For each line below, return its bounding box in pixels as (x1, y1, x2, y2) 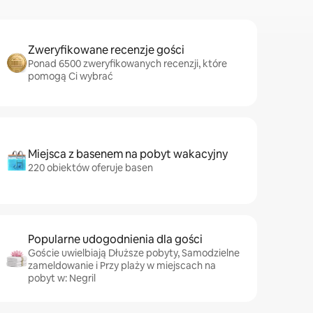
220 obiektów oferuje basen (28, 161, 153, 174)
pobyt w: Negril (28, 272, 96, 284)
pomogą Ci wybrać (28, 70, 113, 82)
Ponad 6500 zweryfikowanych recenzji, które (28, 57, 227, 70)
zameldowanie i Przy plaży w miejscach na (28, 259, 216, 272)
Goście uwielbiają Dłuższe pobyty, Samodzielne (28, 247, 240, 259)
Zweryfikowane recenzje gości (28, 43, 184, 57)
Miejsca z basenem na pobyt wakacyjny (28, 147, 228, 161)
